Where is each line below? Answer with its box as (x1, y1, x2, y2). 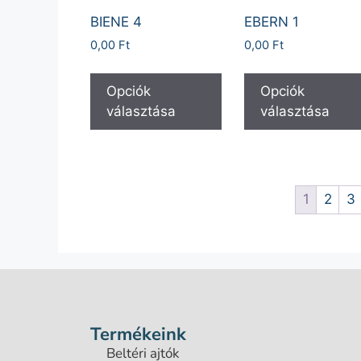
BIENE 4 (90, 14, 142, 31)
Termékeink (90, 322, 186, 346)
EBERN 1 (244, 14, 300, 31)
